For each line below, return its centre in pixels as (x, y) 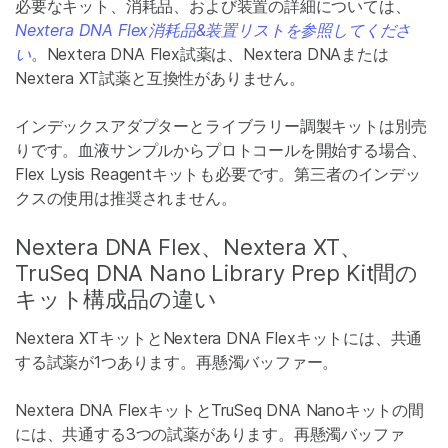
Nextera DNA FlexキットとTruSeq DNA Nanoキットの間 (219, 410)
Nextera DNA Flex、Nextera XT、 (189, 247)
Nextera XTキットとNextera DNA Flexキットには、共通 (219, 338)
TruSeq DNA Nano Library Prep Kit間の (217, 273)
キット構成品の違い (116, 299)
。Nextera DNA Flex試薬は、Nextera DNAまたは (209, 54)
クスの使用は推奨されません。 (126, 198)
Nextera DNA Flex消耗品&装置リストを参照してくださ (213, 30)
